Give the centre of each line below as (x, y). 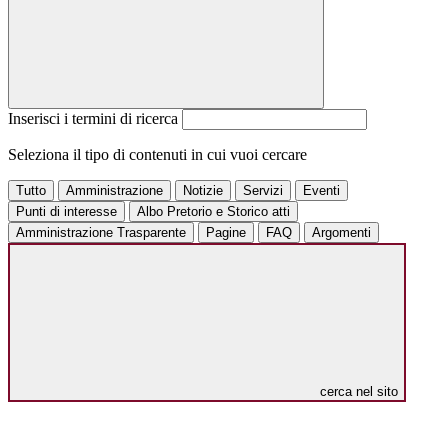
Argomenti (341, 233)
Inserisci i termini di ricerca (95, 119)
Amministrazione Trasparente (101, 233)
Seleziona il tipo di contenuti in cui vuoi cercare (157, 155)
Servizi (263, 191)
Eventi (321, 191)
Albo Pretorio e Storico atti (213, 212)
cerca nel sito (359, 392)
